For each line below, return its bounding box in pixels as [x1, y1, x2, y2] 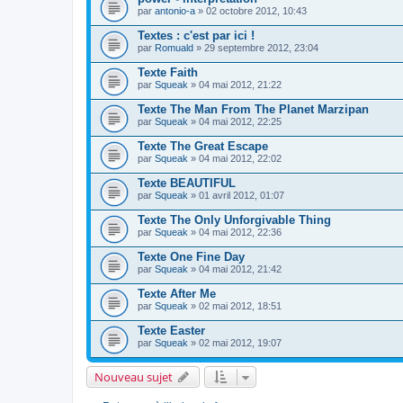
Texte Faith [138, 65, 198, 79]
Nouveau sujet [94, 368, 173, 385]
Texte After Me [138, 286, 216, 300]
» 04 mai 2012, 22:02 [188, 152, 282, 164]
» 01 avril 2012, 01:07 [188, 189, 284, 201]
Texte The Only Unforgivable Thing [138, 212, 331, 227]
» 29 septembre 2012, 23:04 [193, 41, 318, 53]
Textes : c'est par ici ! [138, 28, 255, 42]
